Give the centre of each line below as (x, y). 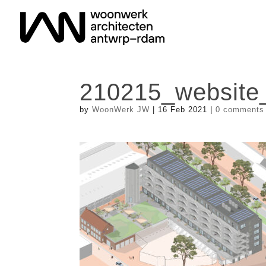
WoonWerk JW (121, 110)
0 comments (240, 110)
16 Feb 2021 (183, 110)
